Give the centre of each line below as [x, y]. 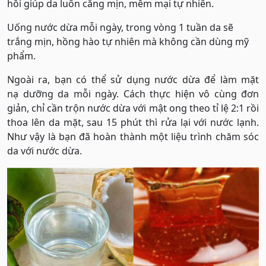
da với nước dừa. [45, 151]
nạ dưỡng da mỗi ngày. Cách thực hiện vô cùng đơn [133, 94]
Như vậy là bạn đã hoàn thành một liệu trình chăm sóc [133, 136]
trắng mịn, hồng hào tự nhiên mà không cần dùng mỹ [128, 41]
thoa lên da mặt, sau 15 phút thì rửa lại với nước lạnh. [133, 122]
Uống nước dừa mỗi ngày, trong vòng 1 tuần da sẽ [120, 27]
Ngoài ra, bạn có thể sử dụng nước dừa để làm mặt [133, 79]
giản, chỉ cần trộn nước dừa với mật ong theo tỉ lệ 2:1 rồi [133, 108]
